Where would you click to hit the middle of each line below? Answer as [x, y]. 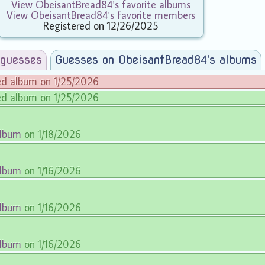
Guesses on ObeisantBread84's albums [156, 60]
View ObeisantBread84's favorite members [101, 15]
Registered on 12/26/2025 [101, 26]
